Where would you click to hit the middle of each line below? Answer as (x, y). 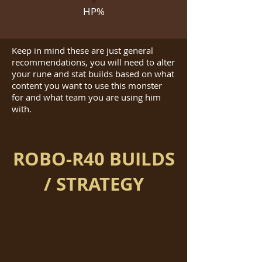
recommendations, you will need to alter (93, 62)
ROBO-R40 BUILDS (94, 159)
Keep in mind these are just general (82, 50)
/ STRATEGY (94, 184)
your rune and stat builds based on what (93, 74)
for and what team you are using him (86, 97)
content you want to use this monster (87, 85)
